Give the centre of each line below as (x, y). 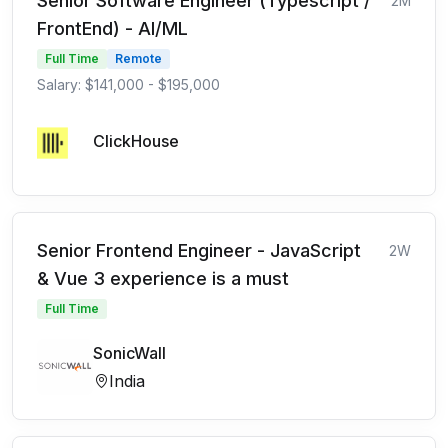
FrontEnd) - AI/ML (112, 28)
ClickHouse (136, 141)
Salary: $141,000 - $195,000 (128, 84)
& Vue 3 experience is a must (163, 278)
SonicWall (129, 353)
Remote (138, 58)
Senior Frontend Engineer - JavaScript (199, 250)
